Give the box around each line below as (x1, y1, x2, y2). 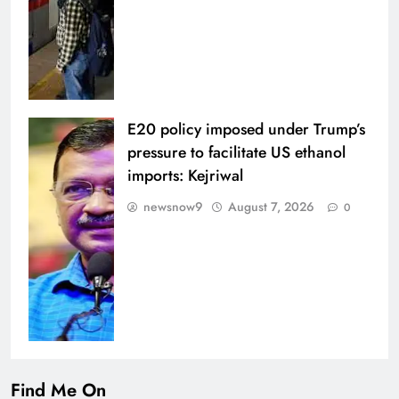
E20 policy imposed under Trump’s (127, 118, 365, 142)
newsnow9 (143, 198, 203, 216)
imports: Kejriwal (127, 164, 243, 188)
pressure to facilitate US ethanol (127, 141, 346, 165)
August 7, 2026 (228, 198, 314, 216)
